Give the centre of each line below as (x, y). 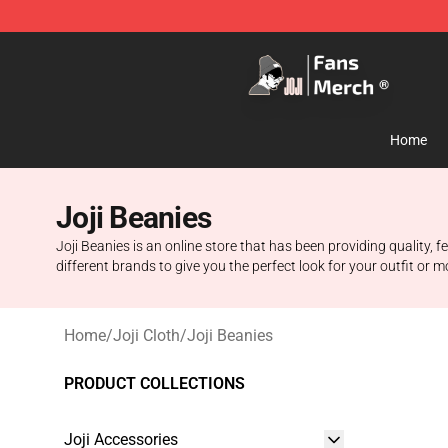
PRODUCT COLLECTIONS (154, 383)
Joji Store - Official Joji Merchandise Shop (210, 46)
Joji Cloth (146, 335)
